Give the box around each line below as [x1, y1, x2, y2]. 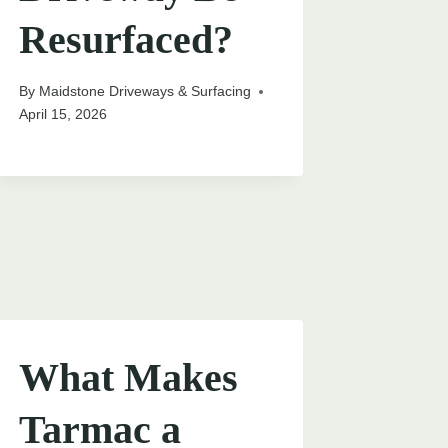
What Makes [19, 355, 239, 401]
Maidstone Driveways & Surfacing [38, 83, 251, 100]
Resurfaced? [19, 16, 234, 62]
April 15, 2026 [19, 106, 108, 123]
